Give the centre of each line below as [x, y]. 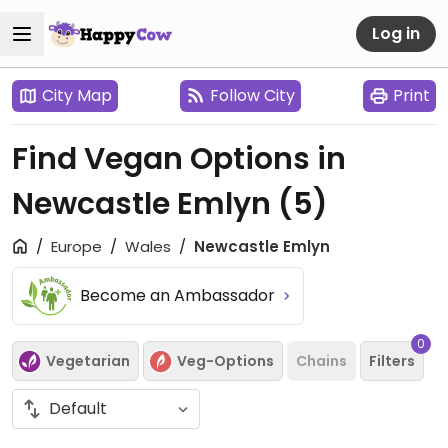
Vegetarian [88, 360]
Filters [392, 360]
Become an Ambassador [180, 295]
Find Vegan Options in [179, 159]
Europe [76, 246]
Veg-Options [225, 360]
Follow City [252, 95]
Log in [396, 33]
